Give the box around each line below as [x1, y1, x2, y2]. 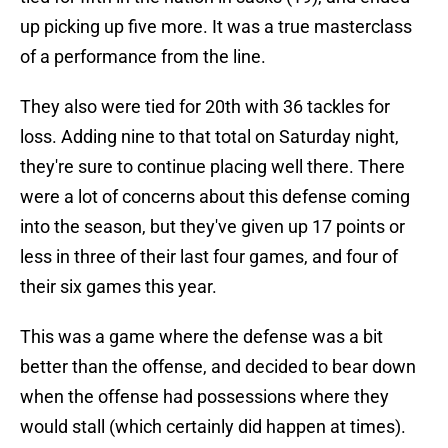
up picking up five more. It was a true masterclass [20, 16, 412, 38]
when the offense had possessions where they [20, 386, 389, 408]
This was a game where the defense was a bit [20, 326, 383, 348]
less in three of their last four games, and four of [20, 246, 398, 268]
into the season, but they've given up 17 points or [20, 216, 405, 238]
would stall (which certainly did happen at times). [20, 416, 406, 438]
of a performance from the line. [20, 46, 266, 68]
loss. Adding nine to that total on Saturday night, [20, 126, 399, 148]
